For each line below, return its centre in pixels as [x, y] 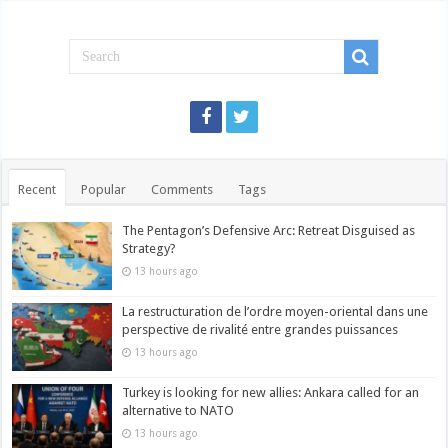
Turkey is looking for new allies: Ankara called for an [271, 392]
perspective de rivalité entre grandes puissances [260, 329]
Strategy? [149, 248]
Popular [104, 189]
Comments [182, 189]
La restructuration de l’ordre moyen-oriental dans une [275, 311]
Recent [37, 189]
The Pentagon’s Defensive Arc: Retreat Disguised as [269, 230]
